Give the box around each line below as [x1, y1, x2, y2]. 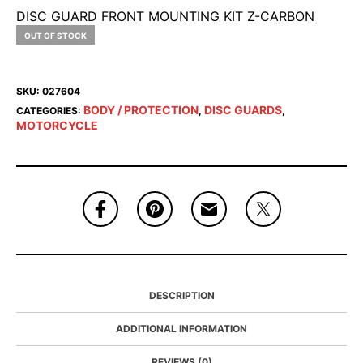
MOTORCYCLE [16, 118, 98, 133]
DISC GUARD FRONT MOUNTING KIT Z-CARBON [16, 8, 314, 25]
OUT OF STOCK [24, 31, 87, 41]
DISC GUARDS [204, 103, 282, 117]
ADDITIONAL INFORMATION [116, 322, 247, 335]
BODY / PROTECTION [83, 103, 199, 117]
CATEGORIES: [16, 105, 83, 117]
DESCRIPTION [148, 289, 215, 302]
